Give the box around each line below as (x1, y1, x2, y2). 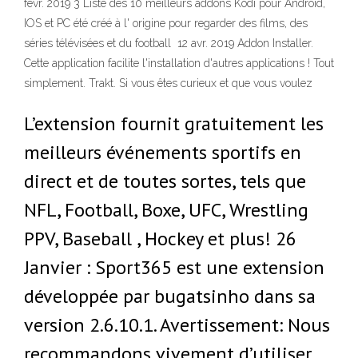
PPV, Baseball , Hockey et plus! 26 (24, 226, 296, 251)
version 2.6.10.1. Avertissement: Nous (24, 312, 330, 337)
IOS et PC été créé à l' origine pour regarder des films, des (24, 17, 308, 30)
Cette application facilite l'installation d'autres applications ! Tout (24, 57, 334, 70)
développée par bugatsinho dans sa (24, 284, 316, 308)
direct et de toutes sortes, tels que (24, 169, 306, 193)
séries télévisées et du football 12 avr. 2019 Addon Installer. (24, 37, 313, 50)
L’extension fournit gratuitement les (24, 111, 324, 136)
